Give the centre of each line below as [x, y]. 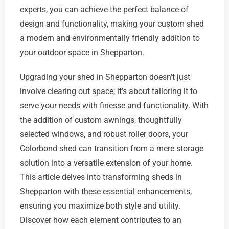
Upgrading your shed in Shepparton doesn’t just [105, 77]
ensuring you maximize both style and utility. [100, 206]
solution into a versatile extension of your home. [106, 163]
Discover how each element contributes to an [100, 220]
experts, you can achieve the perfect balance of [104, 10]
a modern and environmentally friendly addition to [110, 38]
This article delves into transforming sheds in [101, 177]
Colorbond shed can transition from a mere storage [111, 149]
